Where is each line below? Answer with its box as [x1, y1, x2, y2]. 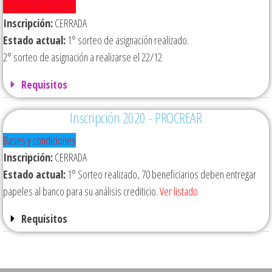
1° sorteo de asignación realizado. [66, 33, 189, 48]
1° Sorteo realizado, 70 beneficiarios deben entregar [66, 167, 256, 182]
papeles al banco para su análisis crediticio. [3, 184, 160, 199]
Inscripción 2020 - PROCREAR [70, 107, 202, 128]
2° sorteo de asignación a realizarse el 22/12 [3, 50, 162, 65]
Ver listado [160, 184, 198, 199]
